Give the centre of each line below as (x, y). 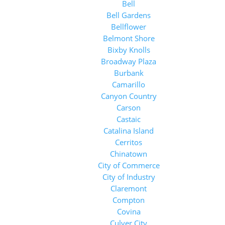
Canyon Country (129, 96)
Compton (129, 200)
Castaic (129, 119)
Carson (129, 107)
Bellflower (129, 27)
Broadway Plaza (129, 61)
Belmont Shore (129, 38)
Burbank (129, 73)
